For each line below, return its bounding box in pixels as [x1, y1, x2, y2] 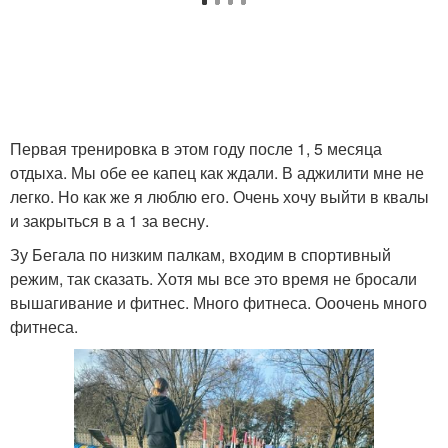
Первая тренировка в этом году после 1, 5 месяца [10, 137, 382, 160]
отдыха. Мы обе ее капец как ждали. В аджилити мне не [10, 161, 424, 184]
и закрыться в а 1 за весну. [10, 209, 209, 232]
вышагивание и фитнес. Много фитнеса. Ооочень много [10, 291, 427, 314]
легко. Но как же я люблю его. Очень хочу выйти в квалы [10, 185, 429, 208]
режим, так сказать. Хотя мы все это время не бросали [10, 267, 417, 290]
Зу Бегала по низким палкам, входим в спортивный [10, 243, 391, 266]
